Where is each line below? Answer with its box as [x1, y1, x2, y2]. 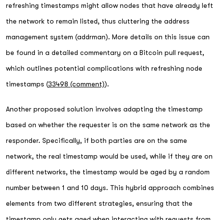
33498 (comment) [48, 80, 105, 88]
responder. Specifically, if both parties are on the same [6, 136, 187, 144]
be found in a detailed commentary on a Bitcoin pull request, [6, 49, 204, 56]
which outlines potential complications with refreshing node [6, 64, 202, 72]
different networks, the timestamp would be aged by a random [6, 167, 210, 176]
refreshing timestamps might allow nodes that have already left [6, 1, 213, 9]
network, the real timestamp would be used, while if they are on [6, 152, 213, 160]
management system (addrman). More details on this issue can [6, 33, 210, 41]
